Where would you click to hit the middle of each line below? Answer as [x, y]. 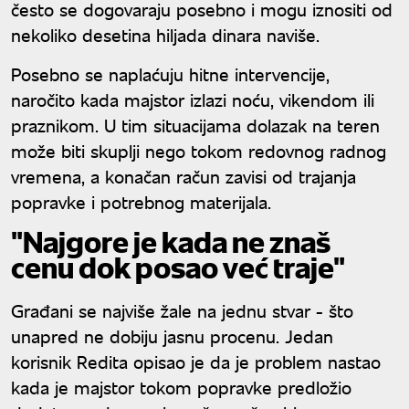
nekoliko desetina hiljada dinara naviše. [165, 34]
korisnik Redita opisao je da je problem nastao [196, 361]
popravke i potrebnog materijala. [141, 201]
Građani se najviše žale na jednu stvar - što [182, 309]
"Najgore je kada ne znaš [171, 241]
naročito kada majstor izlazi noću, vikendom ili [193, 99]
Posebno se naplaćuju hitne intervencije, [170, 73]
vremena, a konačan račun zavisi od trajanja [184, 175]
